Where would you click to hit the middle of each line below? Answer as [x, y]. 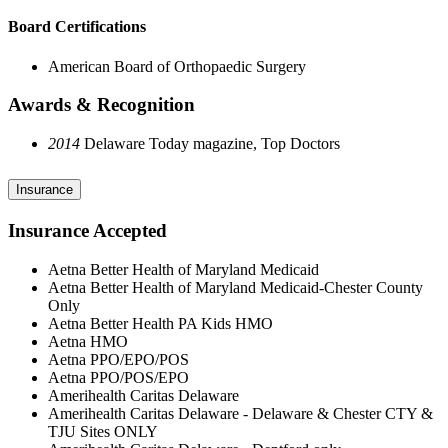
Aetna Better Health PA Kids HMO [160, 323]
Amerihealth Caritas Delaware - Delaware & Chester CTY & [240, 413]
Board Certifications [77, 27]
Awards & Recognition [101, 105]
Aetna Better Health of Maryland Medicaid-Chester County [235, 287]
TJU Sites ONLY [103, 431]
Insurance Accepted [87, 230]
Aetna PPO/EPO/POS [118, 359]
